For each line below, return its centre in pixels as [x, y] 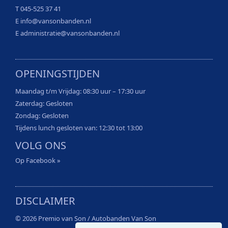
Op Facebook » [38, 160]
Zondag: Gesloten [42, 115]
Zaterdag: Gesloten [44, 103]
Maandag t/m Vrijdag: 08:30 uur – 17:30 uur [80, 91]
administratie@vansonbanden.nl [70, 33]
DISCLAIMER [45, 201]
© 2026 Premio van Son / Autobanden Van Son [86, 218]
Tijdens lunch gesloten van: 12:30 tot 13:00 [79, 127]
